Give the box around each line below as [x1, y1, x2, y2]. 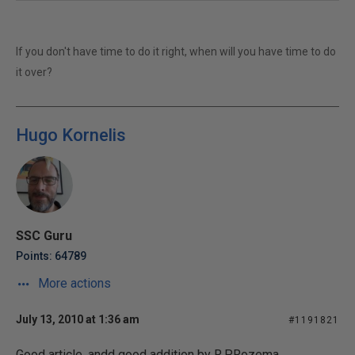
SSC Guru [16, 228, 72, 243]
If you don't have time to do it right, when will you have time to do [16, 45, 336, 58]
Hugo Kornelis [16, 125, 126, 145]
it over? [16, 66, 52, 78]
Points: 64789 [16, 250, 86, 262]
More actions [35, 276, 111, 291]
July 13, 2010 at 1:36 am [16, 313, 139, 326]
